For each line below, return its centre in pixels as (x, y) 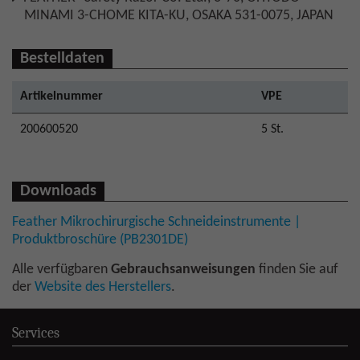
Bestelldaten (62, 59)
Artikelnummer (61, 97)
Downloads (58, 192)
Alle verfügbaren (61, 270)
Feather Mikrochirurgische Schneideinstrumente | (156, 223)
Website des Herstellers (103, 288)
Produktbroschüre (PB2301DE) (100, 240)
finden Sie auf (297, 270)
